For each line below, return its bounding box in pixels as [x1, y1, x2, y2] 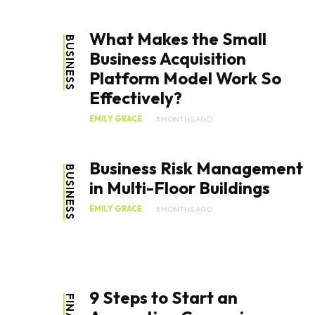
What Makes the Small [89, 28, 266, 50]
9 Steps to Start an [89, 287, 238, 309]
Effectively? [89, 87, 182, 109]
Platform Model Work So [89, 67, 281, 89]
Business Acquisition [89, 48, 246, 70]
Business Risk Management [89, 157, 303, 179]
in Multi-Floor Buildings [89, 177, 270, 199]
